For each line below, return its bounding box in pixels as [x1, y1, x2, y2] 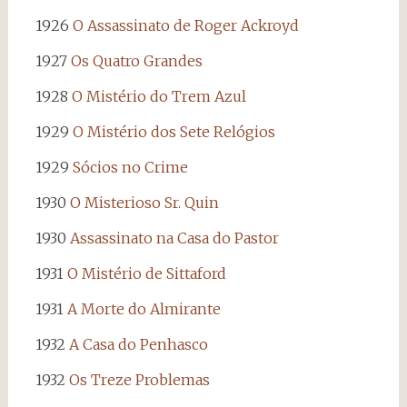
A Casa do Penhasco [68, 334, 208, 353]
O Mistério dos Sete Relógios [72, 122, 275, 141]
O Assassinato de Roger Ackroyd [72, 15, 299, 35]
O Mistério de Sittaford [66, 263, 226, 283]
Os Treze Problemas [68, 370, 210, 389]
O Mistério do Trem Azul [71, 86, 246, 105]
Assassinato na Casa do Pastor [69, 228, 279, 247]
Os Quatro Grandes [70, 51, 203, 70]
